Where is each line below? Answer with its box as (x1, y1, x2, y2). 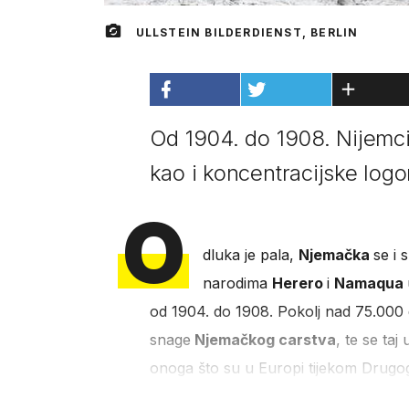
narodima (202, 274, 272, 293)
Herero (271, 274, 327, 293)
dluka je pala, (202, 246, 299, 265)
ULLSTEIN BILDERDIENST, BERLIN (135, 26, 359, 40)
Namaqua (333, 274, 407, 293)
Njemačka (298, 246, 373, 265)
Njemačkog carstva (190, 330, 336, 350)
